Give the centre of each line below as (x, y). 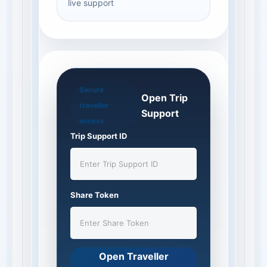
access (92, 121)
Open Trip (164, 98)
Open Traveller (133, 256)
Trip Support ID (99, 136)
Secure (91, 90)
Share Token (94, 195)
